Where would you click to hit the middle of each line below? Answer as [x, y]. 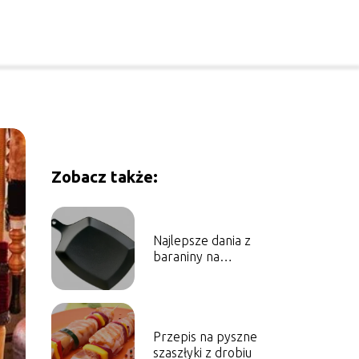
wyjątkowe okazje [202, 272]
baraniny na [186, 256]
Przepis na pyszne [205, 337]
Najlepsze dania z [202, 240]
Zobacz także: [104, 177]
